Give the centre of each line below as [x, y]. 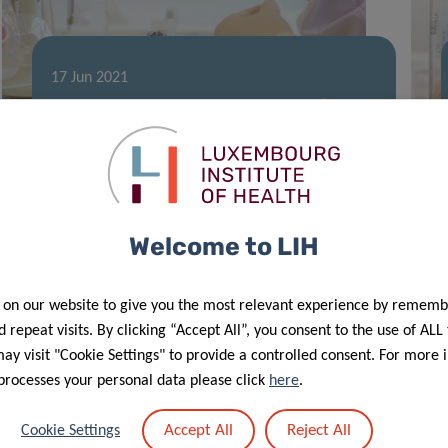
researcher [98, 131]
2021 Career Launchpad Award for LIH [213, 105]
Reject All [319, 430]
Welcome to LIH [224, 246]
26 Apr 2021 [90, 428]
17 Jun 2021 [89, 77]
